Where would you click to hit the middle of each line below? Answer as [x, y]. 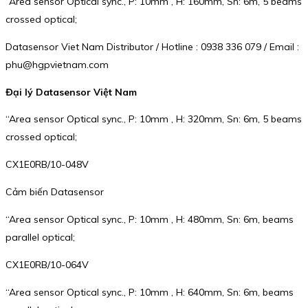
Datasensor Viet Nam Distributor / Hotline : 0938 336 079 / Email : [152, 47]
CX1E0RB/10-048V [47, 165]
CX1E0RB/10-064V [47, 265]
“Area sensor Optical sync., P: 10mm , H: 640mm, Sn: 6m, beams [150, 293]
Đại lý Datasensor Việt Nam [71, 92]
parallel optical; [40, 238]
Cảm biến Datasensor [55, 192]
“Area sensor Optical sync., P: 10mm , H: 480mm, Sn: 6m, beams [150, 220]
